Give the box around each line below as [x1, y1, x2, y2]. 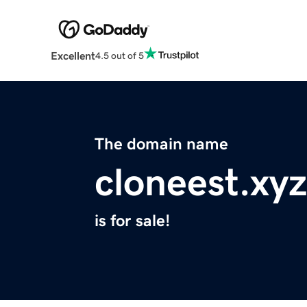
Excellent [50, 50, 95, 62]
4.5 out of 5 [95, 50, 144, 60]
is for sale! [95, 212, 170, 230]
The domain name [95, 136, 228, 153]
